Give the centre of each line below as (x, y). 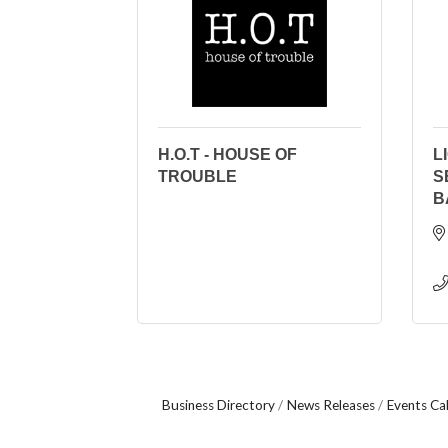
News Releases (331, 405)
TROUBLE (197, 176)
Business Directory (218, 405)
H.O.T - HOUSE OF (227, 154)
